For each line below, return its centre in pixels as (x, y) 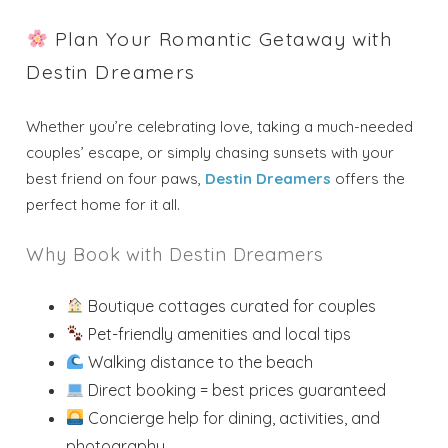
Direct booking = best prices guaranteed (235, 389)
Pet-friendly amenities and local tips (218, 333)
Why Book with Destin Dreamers (175, 254)
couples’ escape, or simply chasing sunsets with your (210, 152)
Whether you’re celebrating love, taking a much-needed (220, 126)
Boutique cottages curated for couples (230, 305)
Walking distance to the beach (199, 361)
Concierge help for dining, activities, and (232, 417)
